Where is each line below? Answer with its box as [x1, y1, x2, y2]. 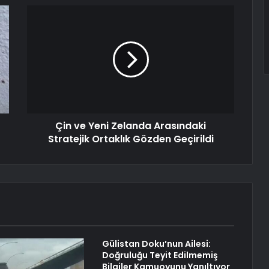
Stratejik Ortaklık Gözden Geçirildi [47, 132, 214, 147]
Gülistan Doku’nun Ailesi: [101, 238, 211, 250]
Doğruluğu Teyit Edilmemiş [101, 249, 218, 262]
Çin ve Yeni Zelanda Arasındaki [55, 119, 206, 133]
